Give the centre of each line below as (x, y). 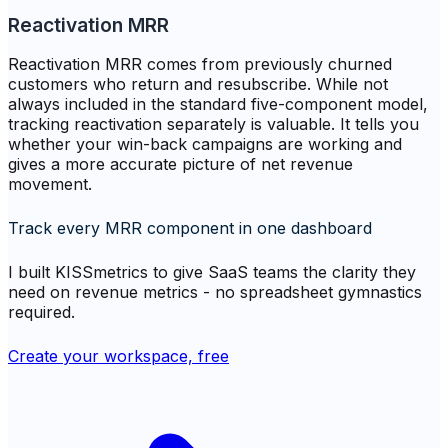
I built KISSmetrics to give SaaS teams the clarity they (212, 272)
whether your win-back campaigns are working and (205, 144)
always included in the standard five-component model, (218, 104)
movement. (50, 184)
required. (41, 312)
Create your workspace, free (118, 356)
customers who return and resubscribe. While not (198, 84)
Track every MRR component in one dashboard (190, 228)
